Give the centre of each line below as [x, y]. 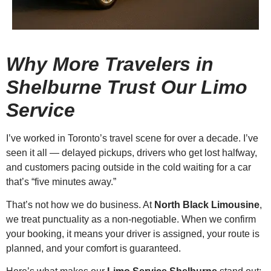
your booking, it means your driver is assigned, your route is [133, 233]
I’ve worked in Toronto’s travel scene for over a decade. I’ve [132, 138]
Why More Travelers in [110, 64]
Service [41, 110]
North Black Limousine [207, 204]
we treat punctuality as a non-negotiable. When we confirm [131, 219]
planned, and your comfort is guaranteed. [93, 248]
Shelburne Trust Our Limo [127, 87]
